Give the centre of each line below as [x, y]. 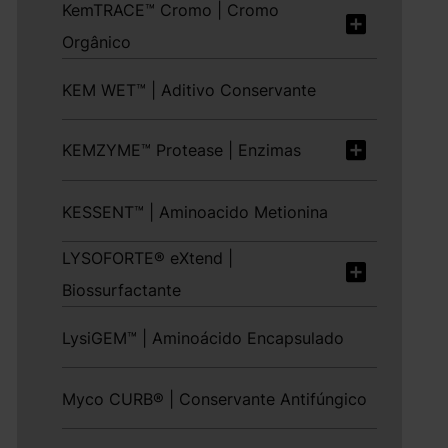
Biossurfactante [122, 290]
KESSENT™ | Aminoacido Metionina [195, 212]
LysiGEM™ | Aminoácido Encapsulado [203, 338]
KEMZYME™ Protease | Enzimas [182, 150]
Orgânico [97, 42]
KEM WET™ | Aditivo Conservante [189, 90]
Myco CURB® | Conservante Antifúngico [215, 399]
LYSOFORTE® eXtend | [148, 258]
